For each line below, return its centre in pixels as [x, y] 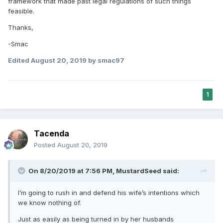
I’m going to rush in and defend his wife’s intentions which [109, 192]
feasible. [21, 11]
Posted [46, 145]
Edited [19, 60]
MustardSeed [139, 170]
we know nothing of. [50, 202]
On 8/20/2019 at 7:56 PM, [72, 170]
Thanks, [21, 27]
